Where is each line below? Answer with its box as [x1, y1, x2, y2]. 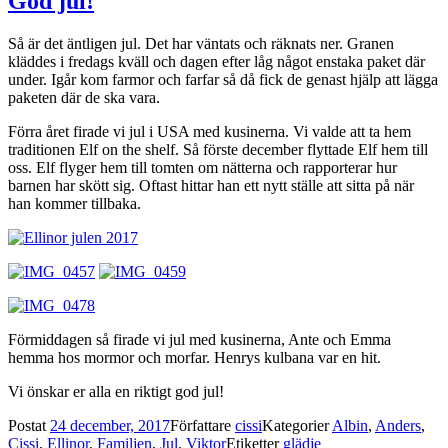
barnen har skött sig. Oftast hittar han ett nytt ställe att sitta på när [8, 176, 414, 194]
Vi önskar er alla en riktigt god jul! [8, 382, 224, 400]
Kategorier [262, 416, 332, 434]
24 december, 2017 [50, 416, 170, 434]
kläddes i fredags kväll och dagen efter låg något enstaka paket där [8, 52, 425, 70]
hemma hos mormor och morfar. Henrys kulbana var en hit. [8, 348, 381, 366]
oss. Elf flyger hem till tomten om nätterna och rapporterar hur [8, 158, 397, 176]
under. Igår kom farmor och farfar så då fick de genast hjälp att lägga [8, 70, 438, 88]
